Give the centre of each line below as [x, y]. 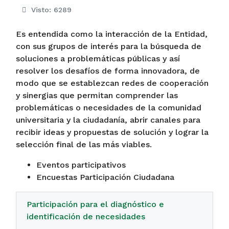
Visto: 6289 [51, 10]
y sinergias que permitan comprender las [97, 95]
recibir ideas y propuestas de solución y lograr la [112, 132]
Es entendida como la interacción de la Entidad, [112, 34]
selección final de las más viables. [84, 144]
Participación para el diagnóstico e [95, 204]
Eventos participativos [81, 165]
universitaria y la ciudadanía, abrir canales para [108, 120]
